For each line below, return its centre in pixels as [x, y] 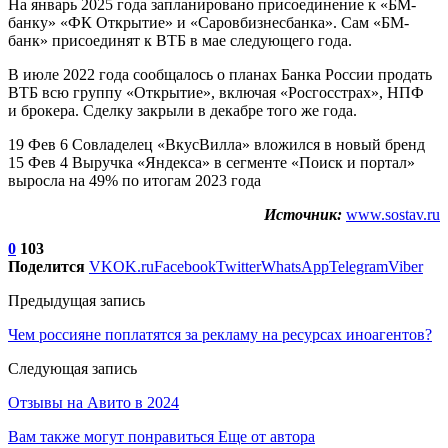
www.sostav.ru [393, 214]
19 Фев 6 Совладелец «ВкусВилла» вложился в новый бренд [216, 144]
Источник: [303, 214]
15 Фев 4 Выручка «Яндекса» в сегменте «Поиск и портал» [211, 162]
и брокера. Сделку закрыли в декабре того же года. [182, 110]
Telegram [358, 266]
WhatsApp [295, 266]
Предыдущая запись [76, 300]
